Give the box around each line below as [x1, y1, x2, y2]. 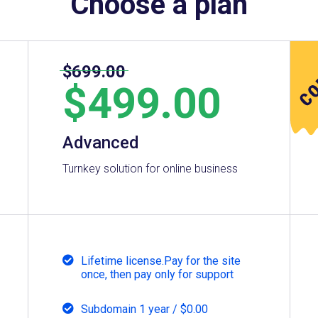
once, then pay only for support [81, 267, 234, 281]
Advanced [62, 132, 140, 153]
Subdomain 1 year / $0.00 [81, 302, 209, 316]
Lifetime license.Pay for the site [81, 253, 241, 268]
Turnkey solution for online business [62, 161, 238, 175]
